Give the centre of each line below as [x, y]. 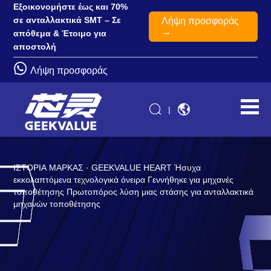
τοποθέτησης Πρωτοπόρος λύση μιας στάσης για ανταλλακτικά [134, 192]
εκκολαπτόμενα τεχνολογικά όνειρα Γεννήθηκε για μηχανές [124, 180]
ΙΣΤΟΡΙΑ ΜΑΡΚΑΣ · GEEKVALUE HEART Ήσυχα [107, 168]
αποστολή [35, 47]
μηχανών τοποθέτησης [57, 204]
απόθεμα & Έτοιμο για [60, 33]
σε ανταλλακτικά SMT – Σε [67, 20]
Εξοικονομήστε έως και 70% [71, 7]
